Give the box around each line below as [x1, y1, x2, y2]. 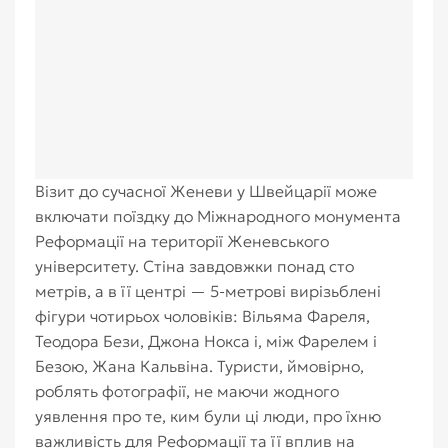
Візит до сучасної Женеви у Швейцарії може [35, 181, 377, 201]
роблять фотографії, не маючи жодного [35, 381, 339, 401]
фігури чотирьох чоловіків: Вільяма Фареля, [35, 306, 370, 326]
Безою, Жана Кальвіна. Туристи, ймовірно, [35, 356, 364, 376]
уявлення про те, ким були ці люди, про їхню [35, 406, 381, 426]
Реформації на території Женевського [35, 231, 329, 251]
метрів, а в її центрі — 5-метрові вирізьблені [35, 281, 381, 301]
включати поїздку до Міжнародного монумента [35, 206, 401, 226]
